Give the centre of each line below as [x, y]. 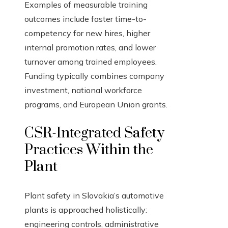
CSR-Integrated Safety [94, 133]
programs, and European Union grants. [96, 105]
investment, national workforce [83, 90]
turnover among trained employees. [91, 62]
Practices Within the [89, 150]
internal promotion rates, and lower [90, 48]
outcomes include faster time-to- [85, 19]
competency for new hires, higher [87, 33]
